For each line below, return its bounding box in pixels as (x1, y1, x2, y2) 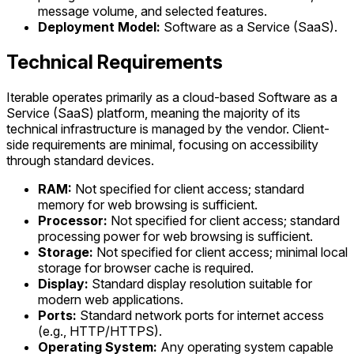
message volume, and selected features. (38, 2, 267, 19)
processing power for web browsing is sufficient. (38, 228, 313, 244)
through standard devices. (6, 152, 154, 168)
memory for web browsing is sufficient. (38, 196, 258, 213)
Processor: (38, 212, 107, 228)
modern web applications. (38, 291, 183, 307)
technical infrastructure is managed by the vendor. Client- (6, 120, 330, 137)
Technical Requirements (6, 50, 223, 73)
